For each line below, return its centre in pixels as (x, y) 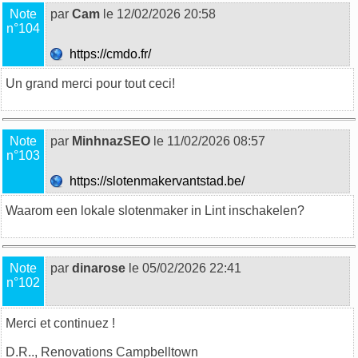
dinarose (99, 268)
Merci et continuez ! (60, 323)
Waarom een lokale (62, 210)
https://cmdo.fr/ (109, 54)
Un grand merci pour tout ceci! (90, 83)
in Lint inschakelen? (246, 210)
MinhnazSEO (111, 141)
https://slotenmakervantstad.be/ (155, 181)
